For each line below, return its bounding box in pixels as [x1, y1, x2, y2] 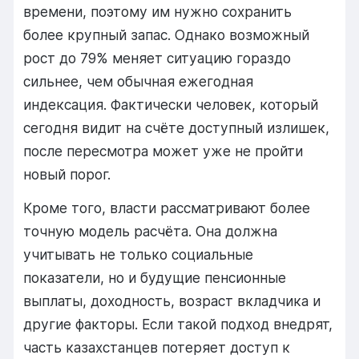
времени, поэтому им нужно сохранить [23, 3, 292, 21]
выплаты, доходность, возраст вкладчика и [23, 292, 321, 309]
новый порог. [23, 166, 111, 184]
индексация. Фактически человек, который [23, 96, 319, 114]
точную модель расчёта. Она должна [23, 222, 278, 240]
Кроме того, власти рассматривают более [23, 199, 311, 216]
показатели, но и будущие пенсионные [23, 268, 287, 286]
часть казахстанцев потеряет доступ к [23, 338, 291, 356]
